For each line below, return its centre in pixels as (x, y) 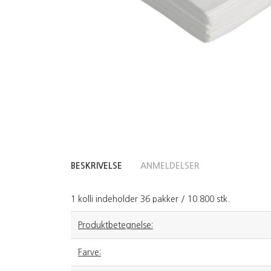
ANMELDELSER (170, 165)
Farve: (90, 252)
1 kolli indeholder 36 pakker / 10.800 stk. (150, 199)
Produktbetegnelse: (116, 225)
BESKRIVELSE (96, 165)
